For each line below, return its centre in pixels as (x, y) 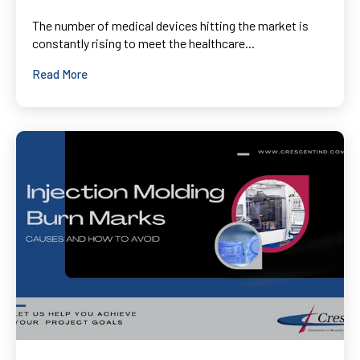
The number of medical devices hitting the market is (170, 25)
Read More (60, 74)
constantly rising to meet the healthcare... (143, 43)
